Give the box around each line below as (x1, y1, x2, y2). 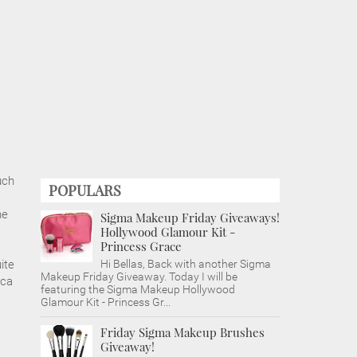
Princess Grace (100, 238, 182, 254)
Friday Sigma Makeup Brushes (100, 324, 265, 340)
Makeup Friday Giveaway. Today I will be (41, 270, 237, 283)
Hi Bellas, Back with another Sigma (100, 257, 271, 270)
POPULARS (49, 181, 121, 200)
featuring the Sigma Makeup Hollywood (41, 283, 235, 296)
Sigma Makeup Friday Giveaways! (100, 210, 280, 226)
